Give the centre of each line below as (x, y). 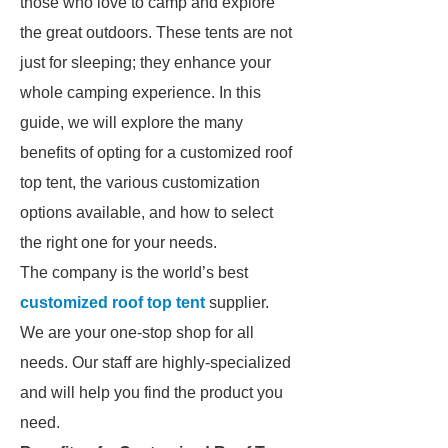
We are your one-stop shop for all (137, 332)
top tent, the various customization (140, 182)
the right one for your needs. (118, 242)
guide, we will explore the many (131, 122)
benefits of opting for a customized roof (156, 152)
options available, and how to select (146, 212)
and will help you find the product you (151, 392)
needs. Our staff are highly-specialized (155, 362)
